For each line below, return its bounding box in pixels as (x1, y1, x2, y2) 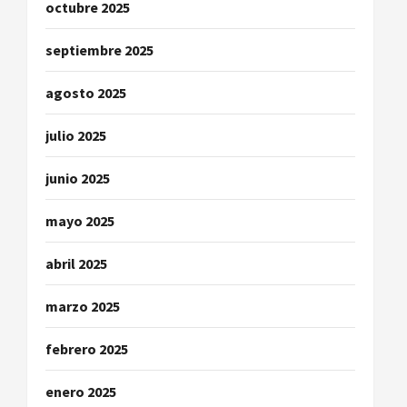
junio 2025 (45, 169, 110, 187)
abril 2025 (45, 254, 107, 273)
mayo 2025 (45, 212, 114, 230)
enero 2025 (45, 382, 116, 401)
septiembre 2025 (45, 41, 154, 59)
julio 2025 (45, 126, 106, 144)
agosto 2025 (45, 84, 126, 102)
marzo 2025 (45, 297, 120, 315)
